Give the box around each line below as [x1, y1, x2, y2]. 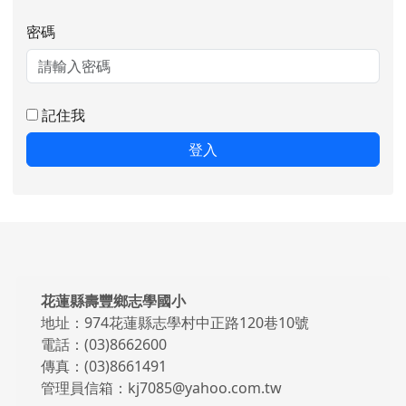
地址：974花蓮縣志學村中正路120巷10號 [41, 313, 309, 333]
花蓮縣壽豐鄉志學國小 [41, 291, 186, 312]
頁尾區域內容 [26, 274, 151, 304]
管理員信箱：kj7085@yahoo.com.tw [41, 378, 282, 399]
